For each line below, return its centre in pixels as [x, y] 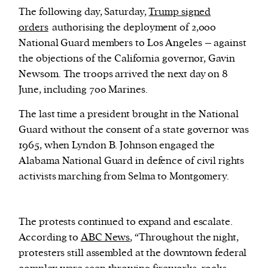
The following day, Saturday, [84, 12]
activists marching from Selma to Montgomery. [124, 177]
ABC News [106, 238]
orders [33, 28]
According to [50, 238]
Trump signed [180, 12]
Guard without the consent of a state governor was [134, 130]
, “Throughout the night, [184, 238]
